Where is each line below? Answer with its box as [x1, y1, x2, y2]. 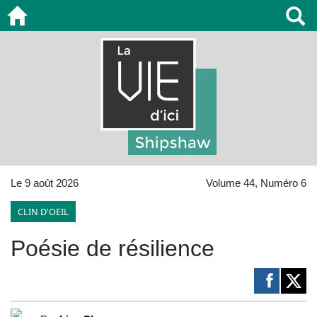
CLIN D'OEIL [18, 205, 69, 218]
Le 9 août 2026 [11, 177, 79, 189]
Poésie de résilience [11, 236, 214, 261]
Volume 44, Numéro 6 [206, 177, 306, 189]
